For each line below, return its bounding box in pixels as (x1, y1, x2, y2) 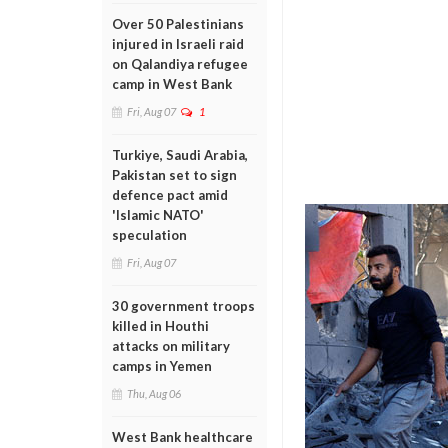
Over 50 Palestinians (112, 16, 244, 32)
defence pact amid (112, 187, 228, 203)
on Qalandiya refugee (112, 56, 248, 72)
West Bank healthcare (112, 429, 253, 445)
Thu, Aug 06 (127, 387, 181, 400)
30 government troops (112, 298, 255, 314)
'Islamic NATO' (112, 207, 204, 223)
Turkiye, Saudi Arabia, (112, 147, 248, 163)
